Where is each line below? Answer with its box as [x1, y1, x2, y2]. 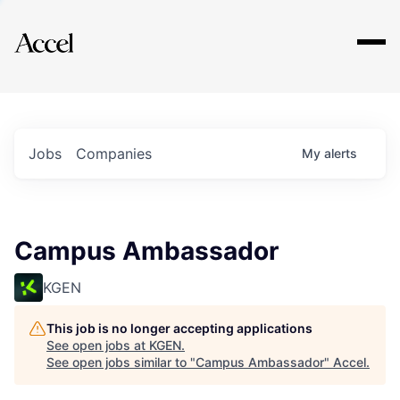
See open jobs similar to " [46, 354, 196, 370]
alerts [324, 146, 357, 161]
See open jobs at [46, 337, 149, 353]
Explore [43, 21, 96, 42]
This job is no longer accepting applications [46, 321, 312, 336]
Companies [76, 145, 152, 162]
